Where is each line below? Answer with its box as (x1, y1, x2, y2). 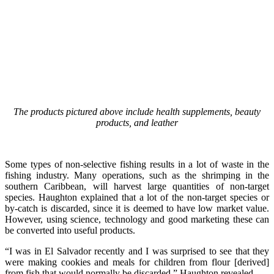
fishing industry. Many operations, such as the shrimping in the (5, 169, 269, 180)
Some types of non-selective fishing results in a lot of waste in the (5, 158, 269, 169)
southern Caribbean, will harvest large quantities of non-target (5, 180, 269, 191)
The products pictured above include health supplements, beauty (13, 106, 261, 117)
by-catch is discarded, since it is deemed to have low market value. (5, 202, 269, 213)
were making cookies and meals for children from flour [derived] (5, 256, 269, 267)
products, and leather (96, 117, 178, 128)
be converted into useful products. (5, 224, 135, 235)
